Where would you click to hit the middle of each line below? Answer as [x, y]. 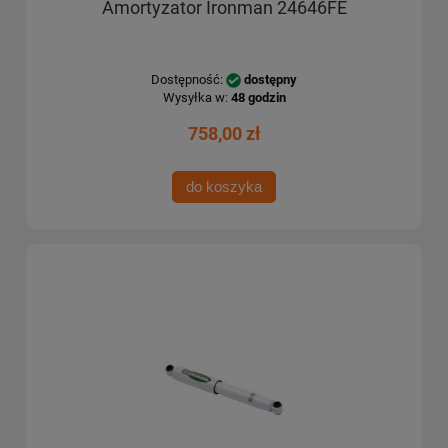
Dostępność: [187, 80]
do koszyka [224, 187]
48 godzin [258, 98]
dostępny [270, 80]
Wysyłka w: [195, 98]
